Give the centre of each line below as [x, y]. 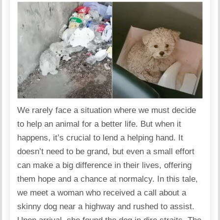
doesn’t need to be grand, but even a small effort [106, 151]
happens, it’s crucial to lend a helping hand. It [100, 137]
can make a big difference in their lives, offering [105, 165]
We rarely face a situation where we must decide [107, 110]
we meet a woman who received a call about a [102, 192]
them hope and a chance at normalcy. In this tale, [108, 179]
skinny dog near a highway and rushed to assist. [106, 206]
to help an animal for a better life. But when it [99, 124]
